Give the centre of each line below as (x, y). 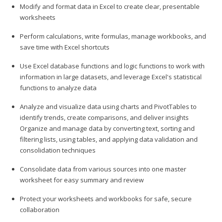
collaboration (40, 209)
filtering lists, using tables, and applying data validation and (109, 139)
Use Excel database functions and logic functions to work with (112, 66)
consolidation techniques (58, 150)
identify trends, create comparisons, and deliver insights (104, 117)
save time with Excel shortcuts (65, 47)
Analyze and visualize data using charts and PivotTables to (108, 106)
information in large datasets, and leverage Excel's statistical (111, 77)
